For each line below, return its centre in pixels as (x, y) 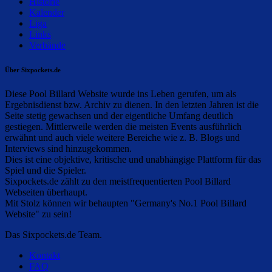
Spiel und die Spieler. (46, 170)
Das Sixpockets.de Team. (53, 234)
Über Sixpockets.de (33, 70)
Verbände (47, 45)
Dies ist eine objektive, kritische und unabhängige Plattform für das (133, 159)
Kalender (47, 12)
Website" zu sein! (38, 214)
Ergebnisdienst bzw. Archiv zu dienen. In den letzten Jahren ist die (132, 104)
